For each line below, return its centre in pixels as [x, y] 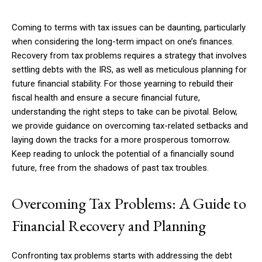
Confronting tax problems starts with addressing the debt [122, 256]
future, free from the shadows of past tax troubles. [110, 168]
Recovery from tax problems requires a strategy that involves [129, 56]
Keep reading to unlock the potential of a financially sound [123, 154]
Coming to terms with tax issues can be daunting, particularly [129, 27]
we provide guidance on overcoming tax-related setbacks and [130, 126]
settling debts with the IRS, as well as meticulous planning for [129, 70]
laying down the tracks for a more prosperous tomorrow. [121, 140]
